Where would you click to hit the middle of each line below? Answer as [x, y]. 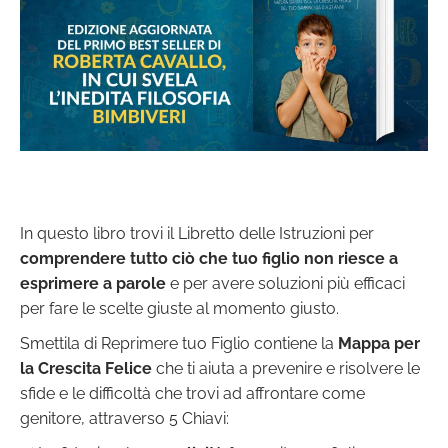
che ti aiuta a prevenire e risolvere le [286, 369]
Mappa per [379, 344]
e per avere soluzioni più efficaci [285, 284]
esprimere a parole [93, 284]
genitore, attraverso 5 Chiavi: [124, 419]
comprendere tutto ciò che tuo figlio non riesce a [209, 259]
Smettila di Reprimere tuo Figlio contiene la [179, 344]
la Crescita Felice [86, 369]
